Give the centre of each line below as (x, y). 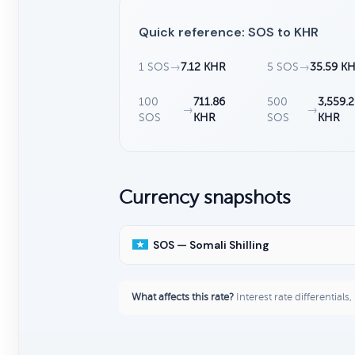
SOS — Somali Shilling (211, 244)
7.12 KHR (203, 67)
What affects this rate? (183, 297)
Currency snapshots (205, 197)
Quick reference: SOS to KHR (229, 32)
